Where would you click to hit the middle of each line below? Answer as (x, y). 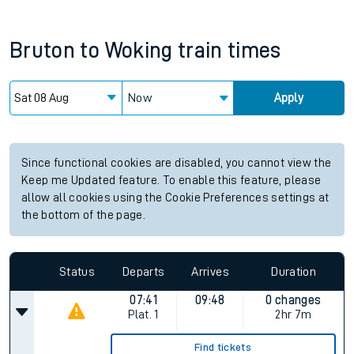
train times (230, 51)
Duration (294, 271)
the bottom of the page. (84, 215)
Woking (139, 51)
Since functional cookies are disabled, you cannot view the (177, 163)
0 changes (294, 300)
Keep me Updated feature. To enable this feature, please (171, 181)
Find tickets (223, 347)
